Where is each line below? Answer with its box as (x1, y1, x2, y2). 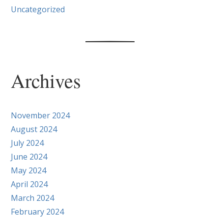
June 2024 (11, 151, 48, 162)
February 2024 (11, 206, 64, 217)
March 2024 (11, 192, 55, 203)
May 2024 (11, 165, 47, 176)
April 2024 (11, 178, 48, 190)
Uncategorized (11, 3, 65, 15)
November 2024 (11, 110, 70, 121)
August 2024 (11, 123, 57, 135)
